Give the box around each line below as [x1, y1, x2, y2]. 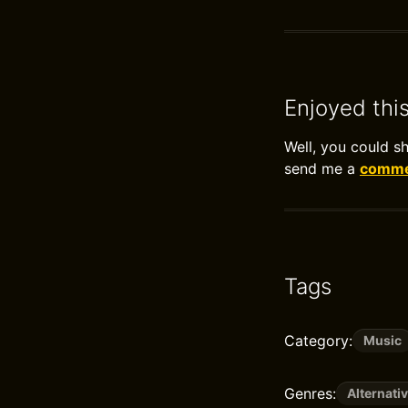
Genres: [284, 384, 336, 403]
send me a [284, 159, 360, 178]
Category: [284, 331, 352, 350]
